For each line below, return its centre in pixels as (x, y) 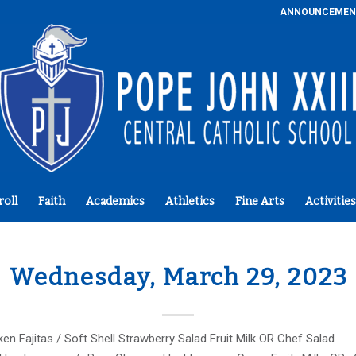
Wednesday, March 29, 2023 (178, 277)
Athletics (190, 201)
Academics (115, 201)
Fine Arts (259, 201)
